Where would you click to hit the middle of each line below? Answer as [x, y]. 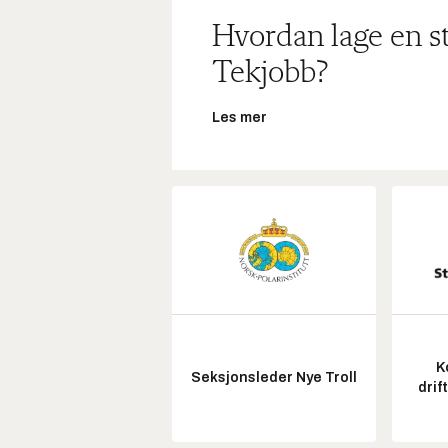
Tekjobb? [270, 74]
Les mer [239, 118]
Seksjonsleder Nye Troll [274, 378]
